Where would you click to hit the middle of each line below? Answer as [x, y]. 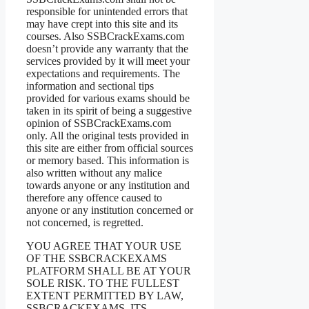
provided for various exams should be [108, 98]
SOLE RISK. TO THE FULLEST [103, 283]
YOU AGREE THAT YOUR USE [104, 246]
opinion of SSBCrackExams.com [99, 123]
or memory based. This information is [108, 160]
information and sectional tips [90, 86]
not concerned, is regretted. [85, 222]
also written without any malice [94, 173]
